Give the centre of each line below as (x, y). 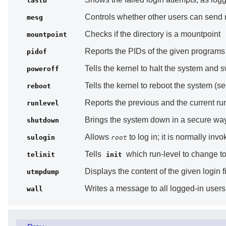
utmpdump (43, 172)
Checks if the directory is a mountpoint (152, 34)
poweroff (43, 69)
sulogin (41, 138)
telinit (41, 155)
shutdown (43, 121)
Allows (98, 137)
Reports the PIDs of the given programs (155, 51)
